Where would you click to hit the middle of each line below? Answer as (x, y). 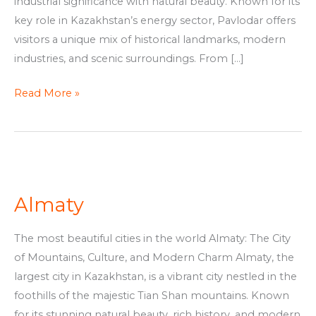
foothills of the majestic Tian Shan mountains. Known (152, 296)
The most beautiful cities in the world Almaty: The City (152, 239)
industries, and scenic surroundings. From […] (129, 58)
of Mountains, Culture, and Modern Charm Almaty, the (154, 258)
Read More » (47, 93)
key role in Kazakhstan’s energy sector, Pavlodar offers (155, 20)
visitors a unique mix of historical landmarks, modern (150, 39)
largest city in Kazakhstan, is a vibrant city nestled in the (156, 277)
